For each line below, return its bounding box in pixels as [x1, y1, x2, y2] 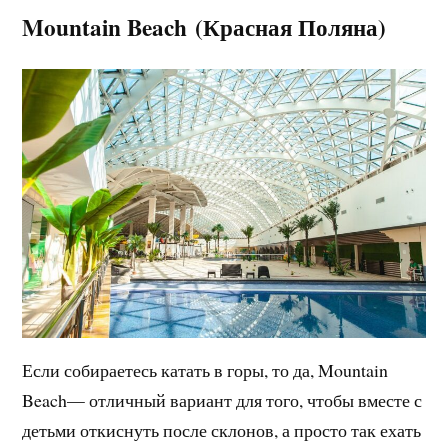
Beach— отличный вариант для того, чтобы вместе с [22, 387, 423, 412]
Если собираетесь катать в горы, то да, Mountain [22, 357, 389, 382]
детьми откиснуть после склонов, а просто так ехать [22, 417, 422, 442]
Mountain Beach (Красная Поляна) [22, 10, 387, 45]
